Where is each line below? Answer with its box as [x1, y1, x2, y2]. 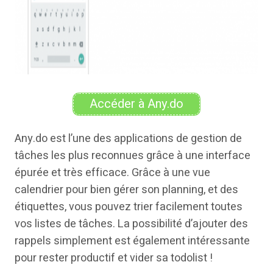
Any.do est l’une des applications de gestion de [15, 130, 242, 147]
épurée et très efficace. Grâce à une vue [15, 164, 210, 181]
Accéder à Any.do [90, 94, 183, 113]
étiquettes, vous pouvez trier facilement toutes [15, 198, 243, 215]
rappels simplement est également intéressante [15, 232, 250, 249]
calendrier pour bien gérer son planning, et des [15, 181, 238, 198]
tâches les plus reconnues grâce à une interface [15, 147, 250, 164]
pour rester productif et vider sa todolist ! [15, 249, 213, 266]
